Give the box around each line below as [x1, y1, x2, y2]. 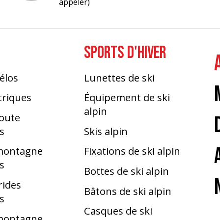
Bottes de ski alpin [83, 164, 169, 178]
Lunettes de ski [83, 70, 155, 84]
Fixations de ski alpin [83, 144, 180, 158]
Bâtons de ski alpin [83, 184, 171, 198]
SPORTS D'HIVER [83, 42, 166, 63]
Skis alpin [83, 124, 128, 138]
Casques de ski [83, 204, 152, 218]
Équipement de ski [83, 90, 170, 105]
